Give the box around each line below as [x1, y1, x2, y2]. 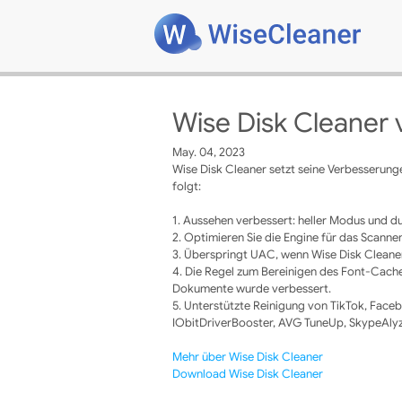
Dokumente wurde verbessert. [172, 281, 331, 296]
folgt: [172, 179, 201, 194]
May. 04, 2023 [172, 144, 245, 160]
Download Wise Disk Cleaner [172, 366, 323, 381]
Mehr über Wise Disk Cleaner [172, 349, 323, 364]
